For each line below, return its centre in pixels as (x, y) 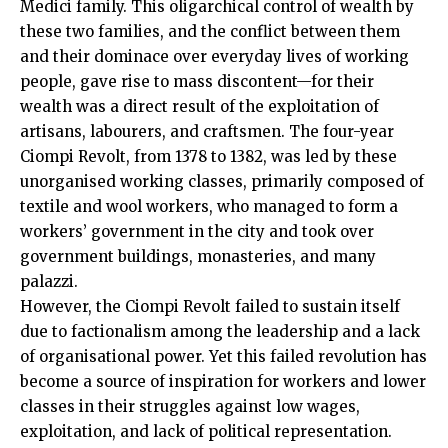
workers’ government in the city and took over (197, 231)
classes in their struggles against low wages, (190, 406)
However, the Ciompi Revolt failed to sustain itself (210, 306)
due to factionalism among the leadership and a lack (220, 331)
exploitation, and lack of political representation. (206, 431)
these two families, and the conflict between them (210, 31)
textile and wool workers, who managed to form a (209, 206)
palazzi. (49, 281)
